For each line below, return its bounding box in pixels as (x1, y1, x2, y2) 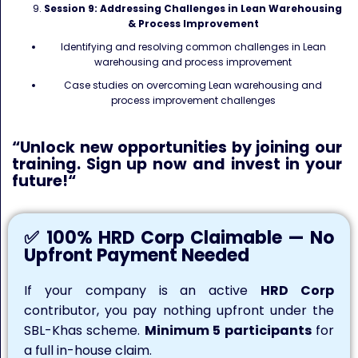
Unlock (20, 137, 75, 158)
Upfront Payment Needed (24, 243, 249, 268)
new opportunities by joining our (75, 137, 342, 158)
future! (12, 170, 68, 192)
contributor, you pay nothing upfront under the (24, 301, 334, 320)
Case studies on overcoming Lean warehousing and (64, 78, 322, 92)
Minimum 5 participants (144, 321, 312, 340)
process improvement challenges (110, 93, 276, 107)
